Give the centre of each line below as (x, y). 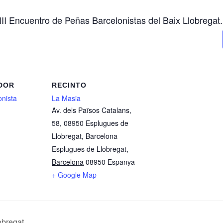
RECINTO (69, 85)
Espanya (121, 162)
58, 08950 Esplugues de (90, 123)
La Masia (66, 98)
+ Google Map (74, 174)
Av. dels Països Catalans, (92, 110)
